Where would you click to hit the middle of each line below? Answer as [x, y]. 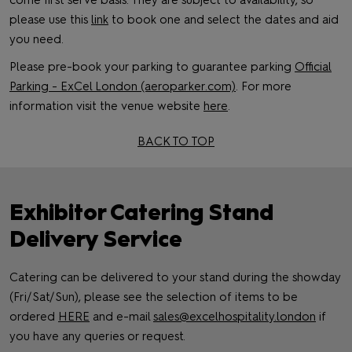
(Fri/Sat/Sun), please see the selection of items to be [154, 297]
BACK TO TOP [176, 142]
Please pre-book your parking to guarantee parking [152, 67]
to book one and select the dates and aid [224, 20]
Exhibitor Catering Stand [141, 213]
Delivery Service [96, 239]
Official [313, 67]
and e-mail [121, 317]
